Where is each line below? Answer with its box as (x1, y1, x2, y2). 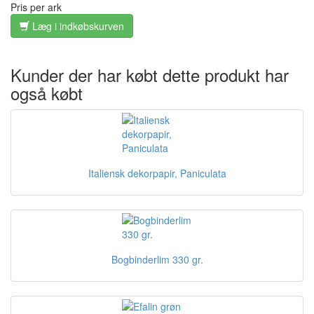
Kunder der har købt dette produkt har (11, 62, 289, 87)
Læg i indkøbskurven (29, 19, 124, 33)
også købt (11, 81, 83, 105)
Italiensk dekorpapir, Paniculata (88, 166, 226, 180)
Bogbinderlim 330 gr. (111, 252, 203, 266)
